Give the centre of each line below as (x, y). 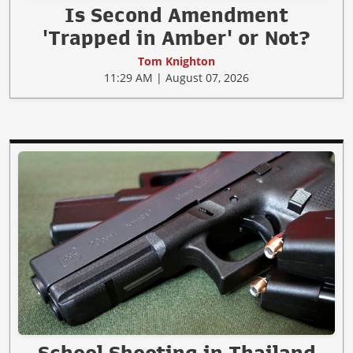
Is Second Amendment (176, 15)
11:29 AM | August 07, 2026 (176, 77)
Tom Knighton (176, 61)
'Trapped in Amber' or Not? (176, 37)
